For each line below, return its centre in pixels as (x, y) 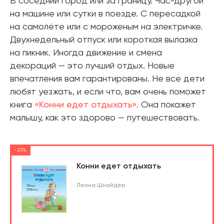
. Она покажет (166, 105)
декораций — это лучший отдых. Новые (92, 66)
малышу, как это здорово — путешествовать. (105, 118)
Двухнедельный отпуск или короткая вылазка (104, 40)
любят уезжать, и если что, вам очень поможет (108, 92)
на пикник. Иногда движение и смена (86, 53)
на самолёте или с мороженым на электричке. (106, 27)
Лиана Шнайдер (101, 185)
